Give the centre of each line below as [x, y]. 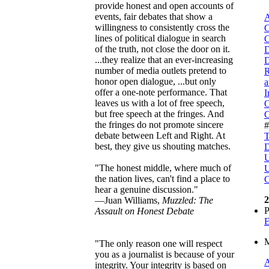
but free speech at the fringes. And [159, 114]
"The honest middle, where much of [163, 168]
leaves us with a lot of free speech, [160, 103]
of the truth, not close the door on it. [162, 49]
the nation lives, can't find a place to [162, 179]
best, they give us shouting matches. [163, 147]
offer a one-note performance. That [161, 92]
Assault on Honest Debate [144, 211]
